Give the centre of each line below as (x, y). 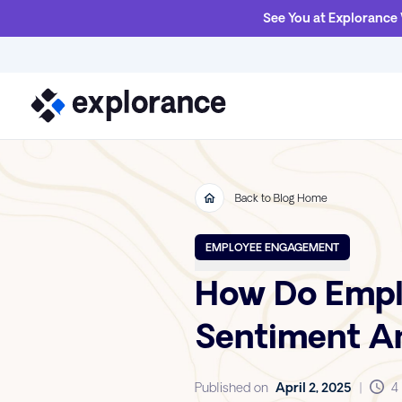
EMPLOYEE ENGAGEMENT (272, 247)
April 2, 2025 (313, 388)
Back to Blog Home (281, 198)
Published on (231, 388)
